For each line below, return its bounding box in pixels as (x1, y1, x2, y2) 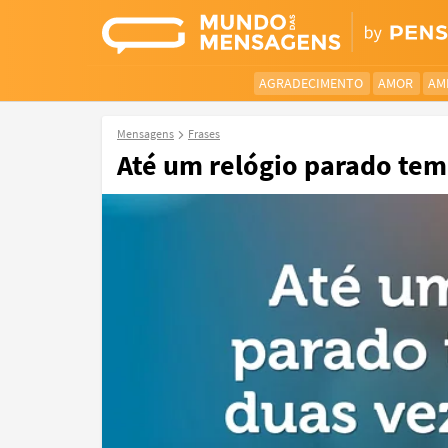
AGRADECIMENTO (259, 74, 363, 92)
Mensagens (117, 126, 174, 141)
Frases (188, 126, 220, 141)
